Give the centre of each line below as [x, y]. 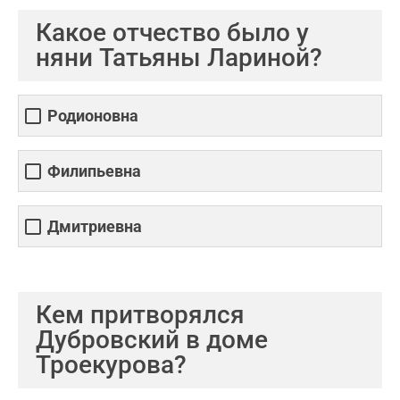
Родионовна [93, 116]
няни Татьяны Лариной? [179, 58]
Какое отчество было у [172, 33]
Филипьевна [94, 171]
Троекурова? [111, 365]
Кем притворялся [140, 315]
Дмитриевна [95, 227]
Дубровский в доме [152, 340]
